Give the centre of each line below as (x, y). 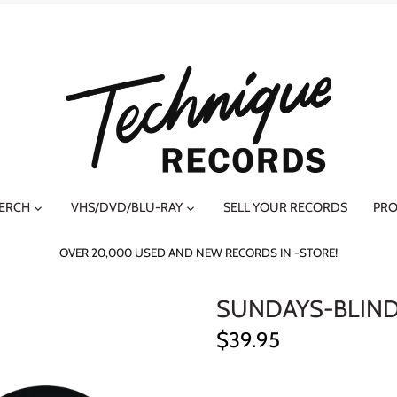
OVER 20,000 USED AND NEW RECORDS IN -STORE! (198, 253)
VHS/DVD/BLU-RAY (127, 207)
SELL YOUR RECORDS (285, 207)
